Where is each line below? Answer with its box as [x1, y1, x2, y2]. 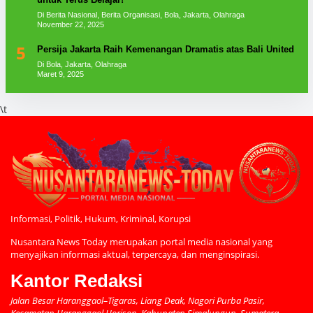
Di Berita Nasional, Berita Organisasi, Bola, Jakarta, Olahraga [36, 10, 245, 19]
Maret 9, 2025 [36, 69, 84, 78]
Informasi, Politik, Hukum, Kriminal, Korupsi [10, 212, 191, 226]
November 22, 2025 [36, 20, 104, 29]
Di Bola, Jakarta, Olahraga [36, 59, 126, 68]
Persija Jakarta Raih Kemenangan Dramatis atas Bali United [36, 43, 294, 54]
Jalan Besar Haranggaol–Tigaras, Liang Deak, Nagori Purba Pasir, [10, 294, 265, 307]
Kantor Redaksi [10, 270, 143, 292]
